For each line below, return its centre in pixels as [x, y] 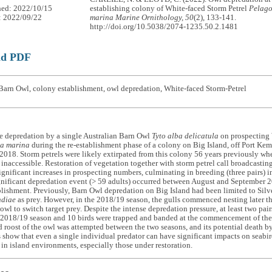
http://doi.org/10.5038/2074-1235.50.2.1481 [164, 27]
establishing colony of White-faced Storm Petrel [170, 9]
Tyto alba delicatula [185, 136]
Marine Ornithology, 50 [155, 18]
